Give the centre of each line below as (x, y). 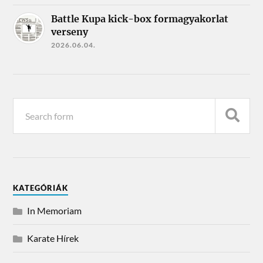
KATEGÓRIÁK (41, 188)
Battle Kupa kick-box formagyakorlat (140, 18)
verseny (70, 31)
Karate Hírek (53, 238)
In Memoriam (55, 210)
